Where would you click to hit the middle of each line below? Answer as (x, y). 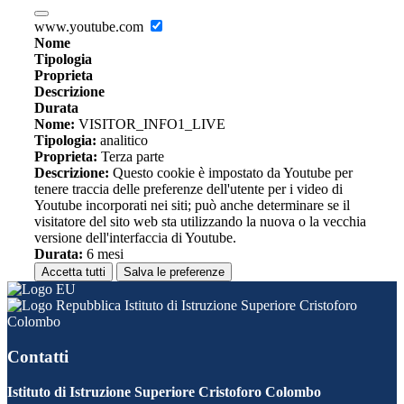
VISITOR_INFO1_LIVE (150, 124)
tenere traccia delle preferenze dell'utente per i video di (188, 189)
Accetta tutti (73, 272)
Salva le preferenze (174, 272)
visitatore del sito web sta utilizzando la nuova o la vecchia (200, 222)
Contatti (38, 356)
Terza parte (131, 157)
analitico (122, 141)
